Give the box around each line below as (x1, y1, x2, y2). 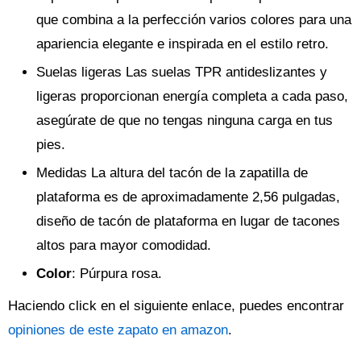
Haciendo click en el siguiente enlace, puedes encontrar (8, 298, 344, 313)
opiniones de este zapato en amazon (8, 322, 228, 338)
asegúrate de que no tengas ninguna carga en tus (36, 113, 333, 128)
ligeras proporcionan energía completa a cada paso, (36, 89, 348, 104)
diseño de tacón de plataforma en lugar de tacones (36, 214, 340, 229)
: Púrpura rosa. (72, 266, 162, 281)
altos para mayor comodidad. (36, 238, 211, 253)
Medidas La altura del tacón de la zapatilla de (36, 165, 308, 180)
